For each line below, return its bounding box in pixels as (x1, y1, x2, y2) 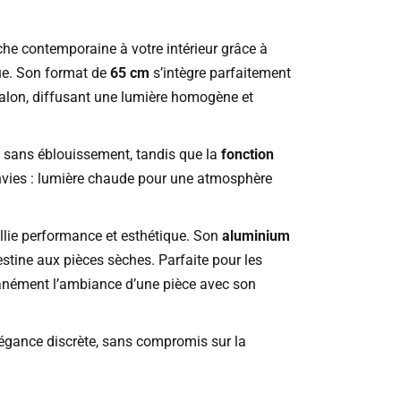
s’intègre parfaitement (149, 64, 291, 82)
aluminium (221, 227, 290, 245)
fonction (220, 146, 274, 164)
